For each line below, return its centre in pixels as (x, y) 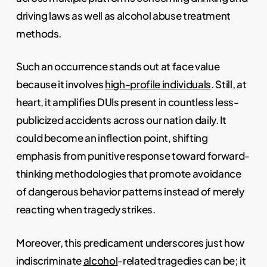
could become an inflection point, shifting (112, 138)
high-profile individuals (158, 84)
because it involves (60, 84)
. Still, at (229, 84)
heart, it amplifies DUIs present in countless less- (127, 102)
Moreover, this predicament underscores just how (130, 242)
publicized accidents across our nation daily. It (121, 120)
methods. (39, 33)
